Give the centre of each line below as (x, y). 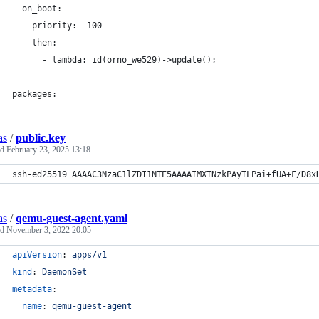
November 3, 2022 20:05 (49, 230)
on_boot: (37, 9)
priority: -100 (57, 26)
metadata (32, 289)
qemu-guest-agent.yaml (72, 218)
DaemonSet (64, 272)
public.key (41, 138)
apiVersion (37, 255)
